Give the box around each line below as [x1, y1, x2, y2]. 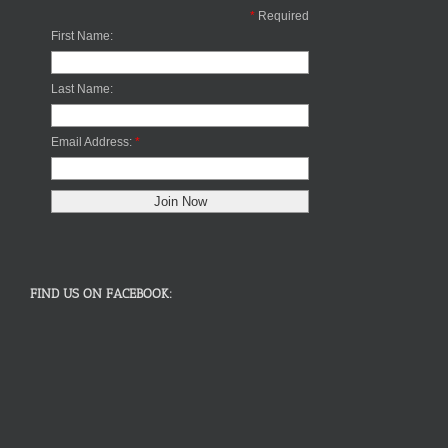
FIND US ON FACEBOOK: [30, 286, 172, 302]
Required [258, 9, 309, 24]
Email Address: [51, 135, 132, 150]
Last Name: [51, 82, 113, 97]
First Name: [51, 29, 113, 44]
